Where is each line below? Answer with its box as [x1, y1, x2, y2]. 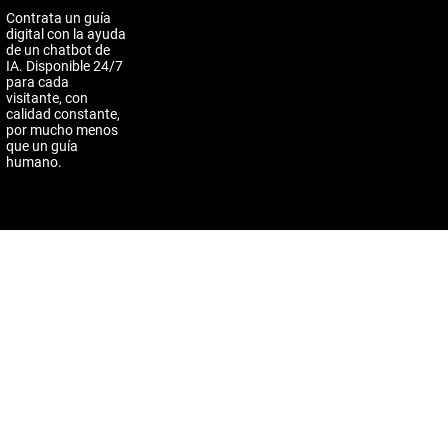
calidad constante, [6, 106, 120, 122]
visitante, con [6, 90, 88, 106]
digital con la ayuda [6, 26, 126, 42]
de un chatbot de [6, 42, 110, 58]
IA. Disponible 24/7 [6, 58, 123, 74]
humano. [6, 154, 62, 170]
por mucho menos [6, 122, 118, 138]
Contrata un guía [6, 10, 111, 26]
